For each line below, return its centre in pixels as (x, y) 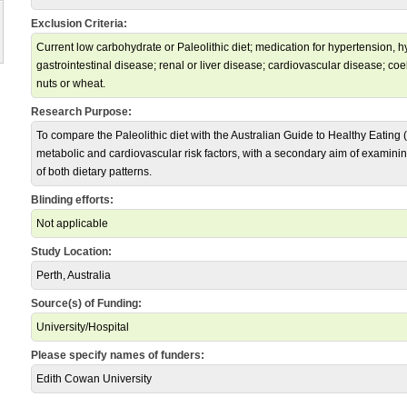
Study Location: (71, 252)
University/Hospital (83, 327)
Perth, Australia (74, 275)
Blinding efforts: (72, 200)
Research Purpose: (81, 112)
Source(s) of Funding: (86, 303)
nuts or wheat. (71, 84)
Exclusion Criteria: (79, 24)
